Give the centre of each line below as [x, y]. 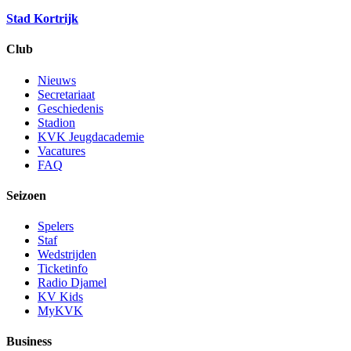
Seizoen [26, 195]
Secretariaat [66, 94]
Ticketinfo [63, 269]
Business [29, 342]
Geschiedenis [71, 108]
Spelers [56, 226]
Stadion [56, 122]
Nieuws [57, 80]
